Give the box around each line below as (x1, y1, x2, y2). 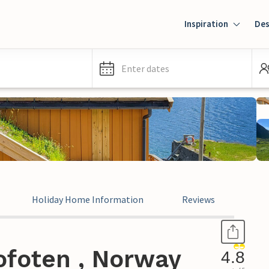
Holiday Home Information (32, 193, 144, 205)
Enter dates (121, 62, 169, 74)
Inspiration (184, 18, 228, 29)
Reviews (182, 193, 215, 205)
